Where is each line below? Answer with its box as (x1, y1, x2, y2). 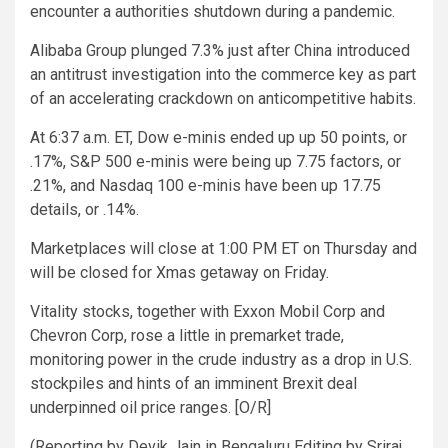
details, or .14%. (30, 199, 139, 219)
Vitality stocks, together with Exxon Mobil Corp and (30, 301, 385, 321)
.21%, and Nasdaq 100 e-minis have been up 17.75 (30, 175, 381, 195)
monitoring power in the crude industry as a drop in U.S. (30, 349, 412, 369)
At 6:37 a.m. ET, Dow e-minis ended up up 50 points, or (30, 127, 407, 147)
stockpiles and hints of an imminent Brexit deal (30, 373, 357, 393)
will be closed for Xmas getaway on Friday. (30, 262, 329, 282)
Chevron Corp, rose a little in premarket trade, (30, 325, 344, 345)
